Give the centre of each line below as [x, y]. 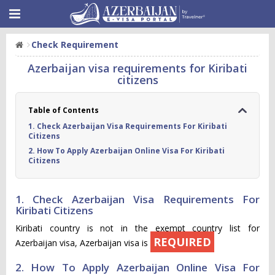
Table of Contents [64, 110]
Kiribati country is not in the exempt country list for [137, 228]
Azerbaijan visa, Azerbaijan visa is [83, 243]
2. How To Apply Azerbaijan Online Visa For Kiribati [126, 151]
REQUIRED [182, 242]
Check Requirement [75, 45]
